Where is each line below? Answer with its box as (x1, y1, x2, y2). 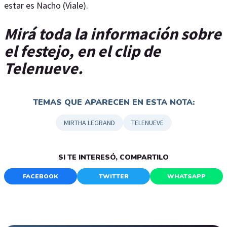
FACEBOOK (23, 172, 58, 181)
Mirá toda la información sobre (4, 23, 221, 44)
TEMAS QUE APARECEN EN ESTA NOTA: (32, 97, 195, 108)
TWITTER (98, 172, 129, 181)
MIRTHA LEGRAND (63, 118, 115, 128)
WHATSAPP (167, 172, 206, 181)
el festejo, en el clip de (4, 41, 161, 61)
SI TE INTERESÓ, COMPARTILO (58, 153, 169, 163)
